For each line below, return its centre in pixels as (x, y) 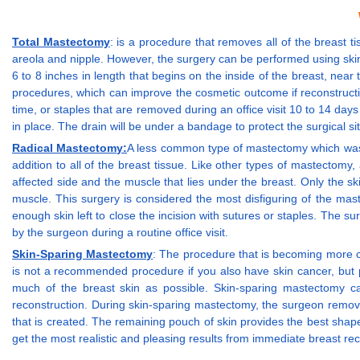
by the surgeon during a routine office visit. (120, 233)
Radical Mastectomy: (70, 148)
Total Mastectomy (61, 42)
